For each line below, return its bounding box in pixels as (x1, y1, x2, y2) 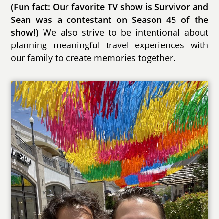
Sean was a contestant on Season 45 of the (11, 14, 208, 26)
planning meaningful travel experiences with (11, 39, 208, 51)
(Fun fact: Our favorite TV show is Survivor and (11, 1, 208, 13)
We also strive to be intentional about (39, 26, 208, 39)
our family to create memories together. (11, 52, 176, 64)
